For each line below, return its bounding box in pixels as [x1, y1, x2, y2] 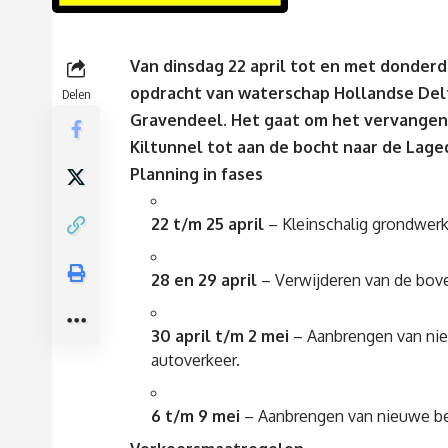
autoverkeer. [151, 350, 240, 371]
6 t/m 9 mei [151, 406, 240, 427]
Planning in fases [130, 164, 263, 185]
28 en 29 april [151, 270, 257, 291]
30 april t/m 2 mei [151, 326, 289, 347]
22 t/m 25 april [151, 214, 264, 235]
